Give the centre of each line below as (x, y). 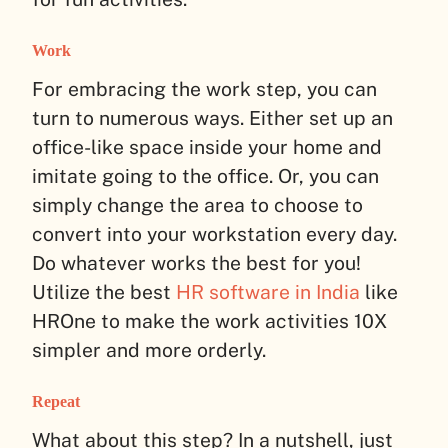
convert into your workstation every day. (214, 233)
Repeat (56, 401)
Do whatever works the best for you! (196, 262)
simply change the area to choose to (197, 204)
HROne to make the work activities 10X (209, 320)
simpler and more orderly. (149, 349)
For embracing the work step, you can (204, 88)
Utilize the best (104, 291)
